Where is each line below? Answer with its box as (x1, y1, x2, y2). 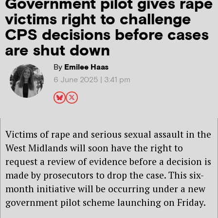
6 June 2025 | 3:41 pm (53, 74, 130, 85)
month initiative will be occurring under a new (5, 182, 205, 195)
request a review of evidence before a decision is (5, 155, 211, 168)
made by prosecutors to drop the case (5, 169, 164, 182)
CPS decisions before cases (5, 25, 209, 45)
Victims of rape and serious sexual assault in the (5, 128, 211, 141)
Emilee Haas (62, 62, 109, 73)
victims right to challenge (5, 9, 191, 30)
